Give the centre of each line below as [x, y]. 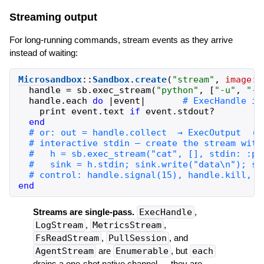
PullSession [137, 238]
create [151, 80]
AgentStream [64, 251]
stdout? [196, 112]
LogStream [59, 225]
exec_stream [121, 90]
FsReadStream [67, 238]
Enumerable [142, 251]
